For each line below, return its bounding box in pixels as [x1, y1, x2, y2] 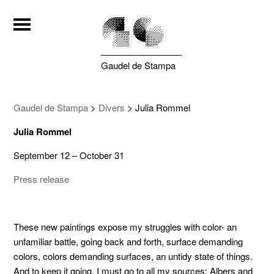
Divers [98, 101, 125, 114]
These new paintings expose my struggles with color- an [13, 220, 237, 233]
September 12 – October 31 [13, 149, 125, 161]
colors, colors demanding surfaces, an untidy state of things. [13, 250, 256, 262]
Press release [13, 172, 70, 185]
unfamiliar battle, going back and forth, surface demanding [13, 235, 243, 248]
